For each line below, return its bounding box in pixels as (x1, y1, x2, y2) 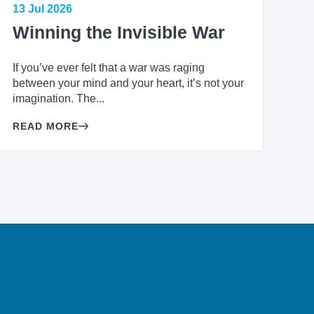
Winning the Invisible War (13, 22, 226, 43)
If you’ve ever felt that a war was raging (13, 62, 205, 74)
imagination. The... (13, 93, 105, 105)
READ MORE (13, 121, 79, 132)
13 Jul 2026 (13, 3, 73, 15)
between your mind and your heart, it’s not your (13, 77, 245, 90)
